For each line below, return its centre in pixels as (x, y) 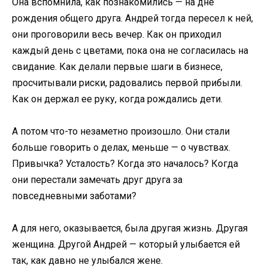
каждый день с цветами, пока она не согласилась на (130, 50)
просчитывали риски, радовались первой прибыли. (127, 83)
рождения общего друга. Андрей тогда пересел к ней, (133, 18)
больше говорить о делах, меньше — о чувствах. (121, 148)
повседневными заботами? (74, 196)
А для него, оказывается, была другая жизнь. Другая (130, 229)
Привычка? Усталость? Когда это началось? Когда (125, 164)
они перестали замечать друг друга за (97, 180)
